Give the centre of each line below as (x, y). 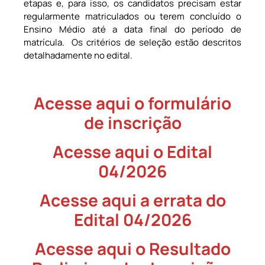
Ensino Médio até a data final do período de (132, 29)
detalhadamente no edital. (79, 55)
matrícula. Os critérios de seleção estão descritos (132, 42)
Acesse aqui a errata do (132, 200)
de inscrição (132, 123)
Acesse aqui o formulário (132, 103)
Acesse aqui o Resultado (132, 249)
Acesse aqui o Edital (132, 152)
